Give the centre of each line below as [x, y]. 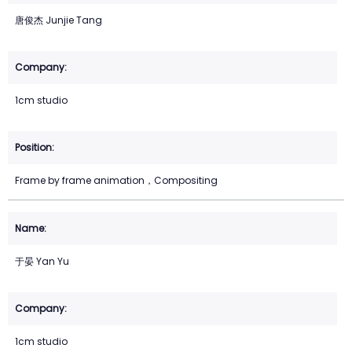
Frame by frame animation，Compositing [116, 181]
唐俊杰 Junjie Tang [59, 20]
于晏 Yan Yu [42, 262]
